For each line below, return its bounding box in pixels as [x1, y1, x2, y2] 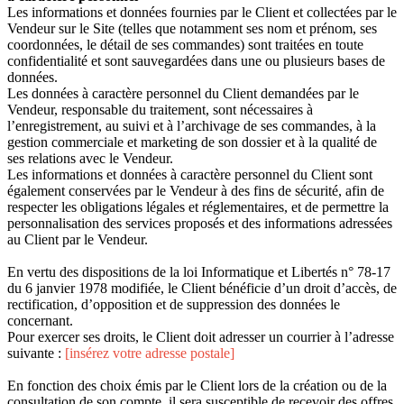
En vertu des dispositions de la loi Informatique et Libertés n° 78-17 [7, 263, 390, 280]
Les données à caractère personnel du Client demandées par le [7, 85, 359, 101]
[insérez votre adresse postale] [65, 344, 234, 361]
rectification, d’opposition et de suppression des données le [7, 296, 340, 312]
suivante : [7, 344, 65, 361]
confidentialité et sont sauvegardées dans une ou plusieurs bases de [7, 52, 385, 69]
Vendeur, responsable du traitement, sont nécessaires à [7, 101, 313, 117]
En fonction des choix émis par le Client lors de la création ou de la [7, 377, 387, 393]
